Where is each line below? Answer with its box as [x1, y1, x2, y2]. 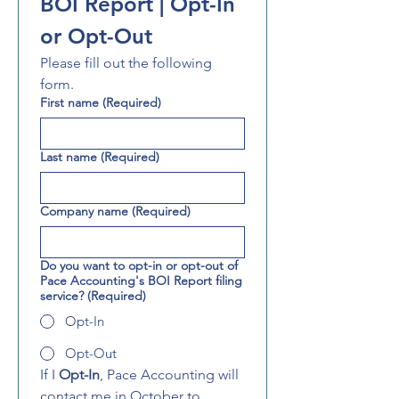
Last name [40, 149, 97, 165]
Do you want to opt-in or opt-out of [40, 257, 238, 273]
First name [40, 94, 99, 110]
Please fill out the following [40, 54, 212, 71]
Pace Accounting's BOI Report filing [40, 273, 242, 289]
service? [40, 288, 84, 304]
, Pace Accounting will [100, 366, 239, 383]
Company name [40, 203, 128, 219]
